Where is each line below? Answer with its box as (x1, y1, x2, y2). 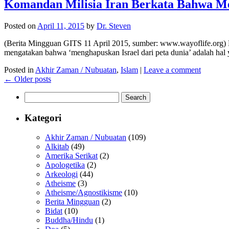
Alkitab (45, 142, 69, 151)
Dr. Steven (97, 21, 131, 30)
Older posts (12, 75, 51, 83)
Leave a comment (144, 65, 201, 74)
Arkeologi (45, 170, 78, 179)
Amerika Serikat (45, 151, 98, 161)
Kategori (25, 112, 61, 123)
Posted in (4, 65, 34, 74)
